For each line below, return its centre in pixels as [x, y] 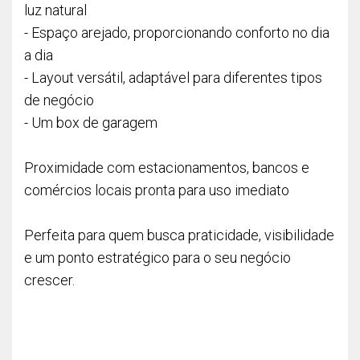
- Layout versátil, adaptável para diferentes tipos [173, 78]
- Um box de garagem [91, 123]
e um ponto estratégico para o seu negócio [157, 258]
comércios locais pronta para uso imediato [157, 190]
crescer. [49, 280]
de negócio [59, 100]
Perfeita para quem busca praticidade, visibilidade [179, 235]
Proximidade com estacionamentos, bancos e [167, 168]
